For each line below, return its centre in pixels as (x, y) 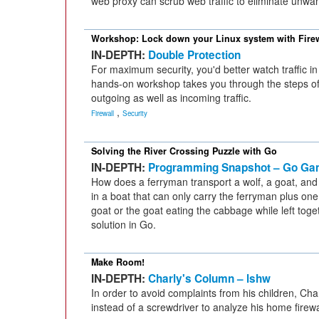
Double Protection (194, 55)
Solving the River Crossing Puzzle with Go (184, 151)
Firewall (103, 113)
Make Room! (118, 262)
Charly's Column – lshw (209, 278)
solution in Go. (124, 224)
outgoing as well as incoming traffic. (171, 98)
